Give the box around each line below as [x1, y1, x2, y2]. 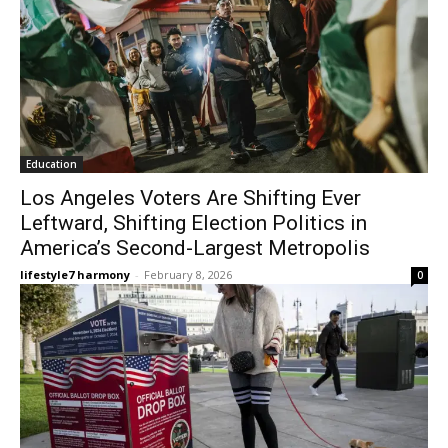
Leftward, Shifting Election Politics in [20, 211, 367, 235]
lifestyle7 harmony [20, 267, 130, 282]
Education [26, 157, 77, 171]
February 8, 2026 [144, 267, 232, 282]
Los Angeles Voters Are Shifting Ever [20, 186, 361, 210]
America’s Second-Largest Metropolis [20, 236, 370, 260]
